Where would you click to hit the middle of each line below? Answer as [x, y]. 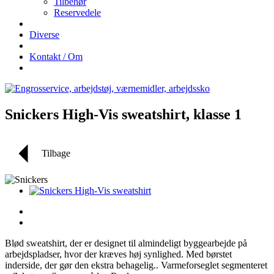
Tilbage [56, 153]
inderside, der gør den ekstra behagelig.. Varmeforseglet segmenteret [136, 265]
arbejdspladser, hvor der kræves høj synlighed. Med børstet [118, 254]
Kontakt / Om [56, 57]
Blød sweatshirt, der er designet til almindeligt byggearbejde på [126, 243]
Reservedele [77, 13]
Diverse [44, 35]
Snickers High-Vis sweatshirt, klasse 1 [123, 114]
